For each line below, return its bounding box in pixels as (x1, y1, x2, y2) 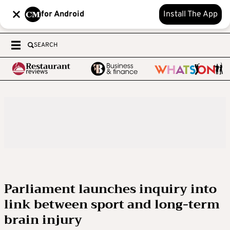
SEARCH (34, 41, 57, 49)
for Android (41, 9, 84, 20)
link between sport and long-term (4, 194, 220, 215)
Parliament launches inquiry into (4, 178, 217, 200)
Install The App (163, 9, 218, 20)
